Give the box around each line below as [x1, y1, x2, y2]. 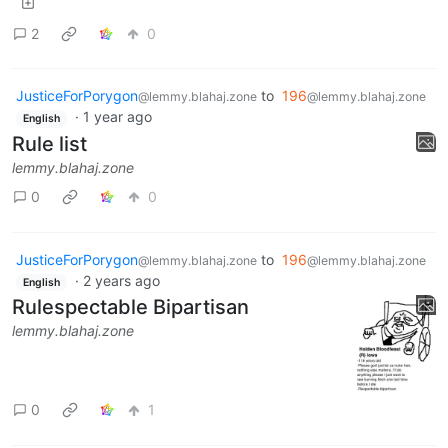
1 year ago [82, 108, 152, 125]
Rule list [12, 131, 87, 156]
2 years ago [82, 271, 160, 289]
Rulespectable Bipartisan [12, 295, 249, 320]
